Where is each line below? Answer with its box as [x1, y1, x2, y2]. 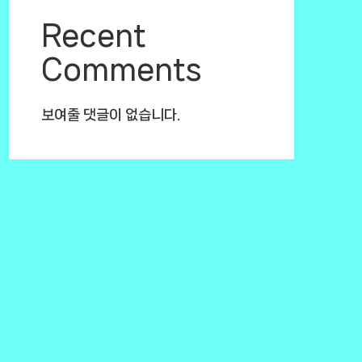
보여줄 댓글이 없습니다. [41, 107, 181, 122]
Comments [41, 53, 203, 85]
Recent [41, 19, 146, 51]
